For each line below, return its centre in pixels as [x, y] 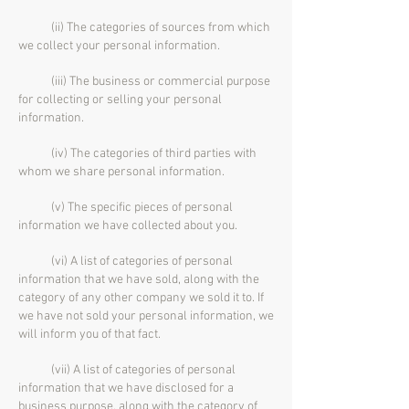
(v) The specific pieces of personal [126, 208]
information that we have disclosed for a [126, 388]
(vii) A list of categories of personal [127, 370]
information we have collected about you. [128, 226]
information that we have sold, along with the [139, 280]
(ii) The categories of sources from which [144, 28]
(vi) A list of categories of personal [126, 262]
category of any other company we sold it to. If [141, 298]
